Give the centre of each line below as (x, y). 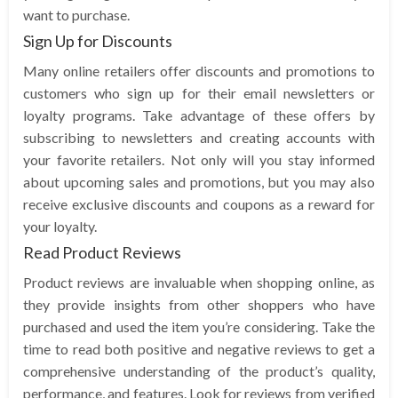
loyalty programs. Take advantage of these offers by (199, 115)
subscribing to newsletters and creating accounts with (199, 137)
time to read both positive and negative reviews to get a (199, 348)
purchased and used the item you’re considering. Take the (199, 326)
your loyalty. (60, 226)
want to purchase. (76, 14)
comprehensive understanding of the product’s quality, (199, 370)
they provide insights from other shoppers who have (199, 304)
